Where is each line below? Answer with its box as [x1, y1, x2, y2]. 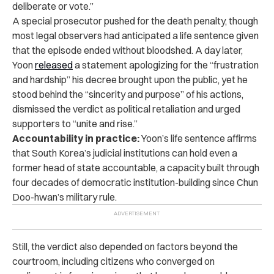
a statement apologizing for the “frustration [73, 58, 259, 71]
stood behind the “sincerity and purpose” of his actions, [12, 87, 243, 100]
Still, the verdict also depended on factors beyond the [12, 240, 238, 253]
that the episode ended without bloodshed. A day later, [12, 43, 243, 56]
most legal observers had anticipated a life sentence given [12, 29, 259, 42]
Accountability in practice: [12, 131, 139, 144]
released [35, 58, 73, 71]
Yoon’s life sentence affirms [139, 131, 257, 144]
